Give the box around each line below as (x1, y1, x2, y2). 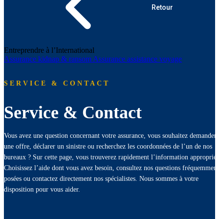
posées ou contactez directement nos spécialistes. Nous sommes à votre (4, 175, 198, 183)
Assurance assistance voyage (93, 55, 182, 63)
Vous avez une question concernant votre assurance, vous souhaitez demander (4, 132, 217, 140)
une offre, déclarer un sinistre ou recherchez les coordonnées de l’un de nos (4, 143, 212, 151)
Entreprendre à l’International (4, 46, 94, 54)
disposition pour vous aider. (4, 186, 80, 194)
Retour (152, 3, 173, 11)
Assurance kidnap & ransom (4, 55, 93, 63)
